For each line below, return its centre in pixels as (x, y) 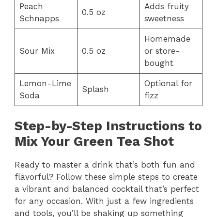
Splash (95, 89)
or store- (162, 51)
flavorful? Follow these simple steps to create (106, 177)
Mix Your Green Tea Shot (94, 142)
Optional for (168, 83)
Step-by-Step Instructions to (108, 126)
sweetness (164, 18)
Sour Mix (37, 51)
